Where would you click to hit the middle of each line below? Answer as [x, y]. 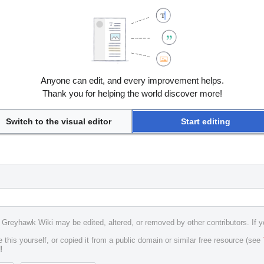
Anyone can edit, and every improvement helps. [132, 81]
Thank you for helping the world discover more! [132, 94]
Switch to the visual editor [58, 122]
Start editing [205, 122]
